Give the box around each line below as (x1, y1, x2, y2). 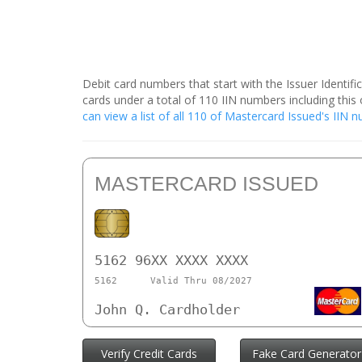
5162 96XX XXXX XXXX (95, 252, 248, 269)
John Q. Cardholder (95, 301, 240, 318)
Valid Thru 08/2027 (149, 275, 252, 286)
